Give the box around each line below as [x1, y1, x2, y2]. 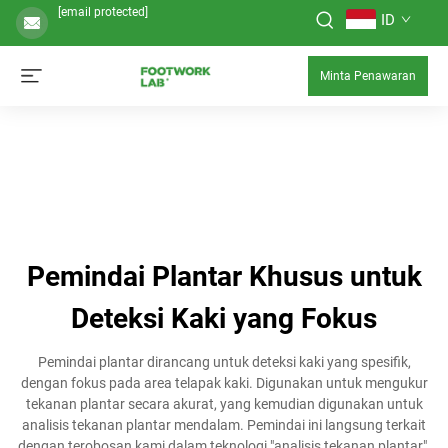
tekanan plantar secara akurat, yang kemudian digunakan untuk [25, 396, 423, 412]
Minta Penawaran [320, 69, 416, 83]
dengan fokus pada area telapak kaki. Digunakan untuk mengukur [20, 375, 428, 391]
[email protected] [58, 5, 148, 19]
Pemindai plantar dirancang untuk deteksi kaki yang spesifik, [37, 354, 411, 370]
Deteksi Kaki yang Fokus [71, 302, 377, 335]
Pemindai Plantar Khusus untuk [26, 260, 422, 293]
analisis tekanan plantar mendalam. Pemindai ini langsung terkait [22, 417, 426, 433]
